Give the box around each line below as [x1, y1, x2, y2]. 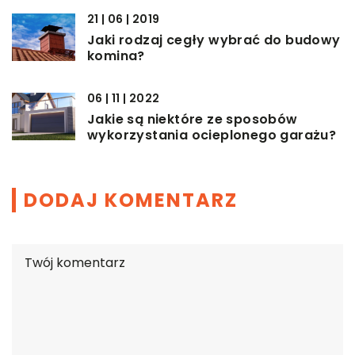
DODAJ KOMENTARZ [24, 186, 238, 213]
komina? [87, 46, 145, 65]
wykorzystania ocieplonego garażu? [87, 125, 337, 144]
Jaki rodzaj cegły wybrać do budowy [87, 30, 341, 49]
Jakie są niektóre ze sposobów [87, 109, 298, 128]
